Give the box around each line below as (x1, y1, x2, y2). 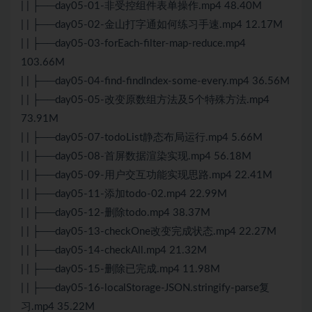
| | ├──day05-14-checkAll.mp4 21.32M (21, 245, 207, 256)
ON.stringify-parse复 (174, 283, 270, 294)
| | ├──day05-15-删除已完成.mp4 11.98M (21, 264, 220, 275)
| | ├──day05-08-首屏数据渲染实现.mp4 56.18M (21, 151, 251, 162)
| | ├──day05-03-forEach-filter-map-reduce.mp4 (21, 38, 246, 49)
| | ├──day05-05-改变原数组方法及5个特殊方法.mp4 (21, 95, 270, 106)
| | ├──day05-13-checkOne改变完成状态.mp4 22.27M (21, 226, 276, 237)
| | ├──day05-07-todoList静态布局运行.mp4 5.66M (21, 132, 263, 143)
